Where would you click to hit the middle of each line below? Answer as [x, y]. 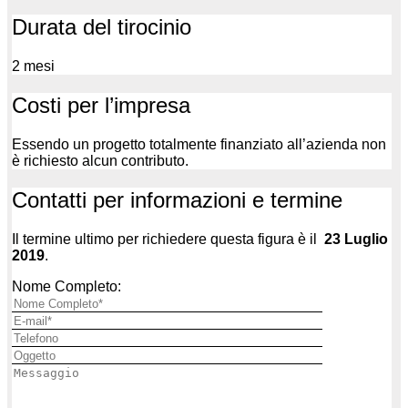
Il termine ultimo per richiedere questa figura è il [168, 239]
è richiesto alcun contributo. [100, 161]
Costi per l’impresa [101, 106]
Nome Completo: [66, 286]
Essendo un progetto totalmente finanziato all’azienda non [199, 145]
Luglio [364, 239]
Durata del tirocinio [102, 27]
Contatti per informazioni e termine [177, 199]
